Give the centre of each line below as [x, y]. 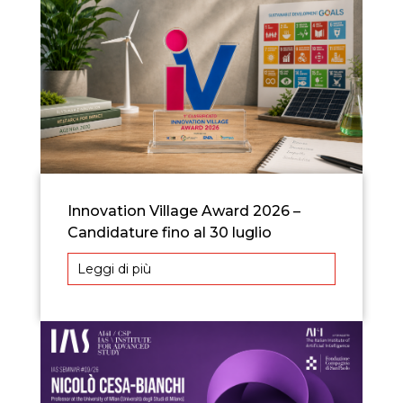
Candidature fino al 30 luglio [169, 233]
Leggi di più [114, 269]
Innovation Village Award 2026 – [184, 211]
